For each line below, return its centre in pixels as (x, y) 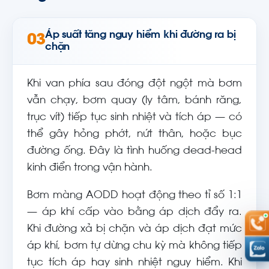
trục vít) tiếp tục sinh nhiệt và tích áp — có (134, 118)
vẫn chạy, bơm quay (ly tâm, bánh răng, (134, 101)
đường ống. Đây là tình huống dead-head (134, 151)
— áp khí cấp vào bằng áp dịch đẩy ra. (134, 213)
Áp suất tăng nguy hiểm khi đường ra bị (141, 35)
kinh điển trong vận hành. (90, 168)
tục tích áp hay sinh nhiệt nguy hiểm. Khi (134, 263)
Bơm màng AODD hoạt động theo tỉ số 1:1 (134, 196)
